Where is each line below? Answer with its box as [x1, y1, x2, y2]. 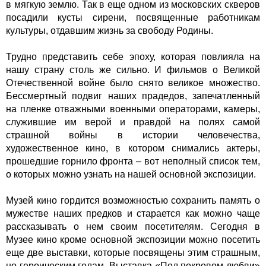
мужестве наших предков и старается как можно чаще [6, 208, 260, 219]
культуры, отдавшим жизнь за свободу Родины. [6, 26, 216, 36]
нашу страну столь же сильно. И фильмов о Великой [6, 65, 260, 75]
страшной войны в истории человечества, [6, 130, 260, 141]
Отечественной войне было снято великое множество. [6, 78, 260, 88]
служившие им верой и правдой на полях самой [6, 117, 260, 128]
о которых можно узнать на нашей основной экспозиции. [6, 169, 258, 180]
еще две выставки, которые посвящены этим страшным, [6, 248, 260, 258]
